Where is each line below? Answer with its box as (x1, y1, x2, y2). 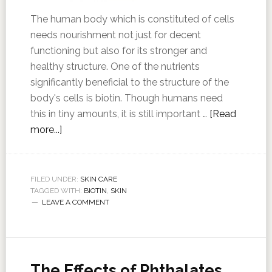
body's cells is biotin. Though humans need (30, 92, 223, 104)
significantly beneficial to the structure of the (30, 76, 229, 88)
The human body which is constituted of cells (30, 13, 234, 25)
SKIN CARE (80, 175, 117, 183)
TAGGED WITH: (30, 186, 84, 195)
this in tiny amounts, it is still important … (30, 108, 209, 120)
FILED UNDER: (30, 175, 80, 183)
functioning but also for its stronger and (30, 45, 207, 56)
